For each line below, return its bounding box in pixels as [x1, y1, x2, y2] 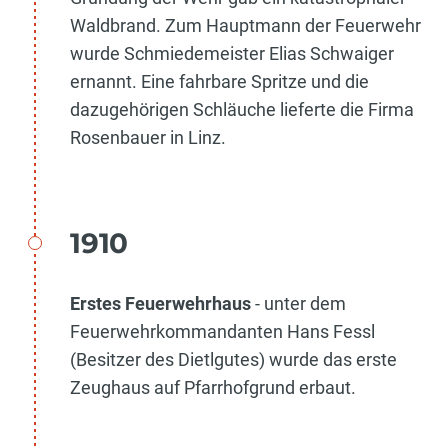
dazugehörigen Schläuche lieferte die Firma [70, 98, 414, 120]
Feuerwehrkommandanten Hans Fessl [70, 320, 375, 342]
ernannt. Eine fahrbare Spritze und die [70, 70, 369, 92]
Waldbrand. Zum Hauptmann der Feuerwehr [70, 14, 421, 36]
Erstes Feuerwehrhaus [70, 292, 255, 314]
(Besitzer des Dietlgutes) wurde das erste [70, 348, 397, 370]
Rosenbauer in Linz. [70, 126, 226, 148]
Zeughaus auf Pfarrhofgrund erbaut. [70, 376, 356, 398]
